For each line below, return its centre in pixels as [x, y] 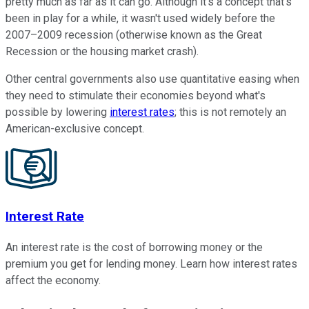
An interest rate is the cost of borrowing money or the [134, 247]
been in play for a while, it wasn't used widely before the [140, 19]
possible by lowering [58, 112]
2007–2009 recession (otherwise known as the [121, 35]
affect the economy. [53, 280]
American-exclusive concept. [75, 129]
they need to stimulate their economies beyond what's [136, 96]
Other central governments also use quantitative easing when [152, 79]
